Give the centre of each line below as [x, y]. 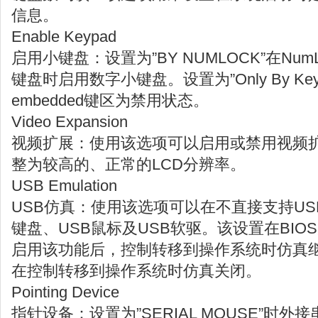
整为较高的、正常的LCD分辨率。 [128, 164]
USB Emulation [64, 186]
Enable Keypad [64, 37]
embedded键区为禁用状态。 [110, 100]
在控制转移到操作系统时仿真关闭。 [136, 271]
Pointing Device [65, 292]
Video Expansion [70, 122]
